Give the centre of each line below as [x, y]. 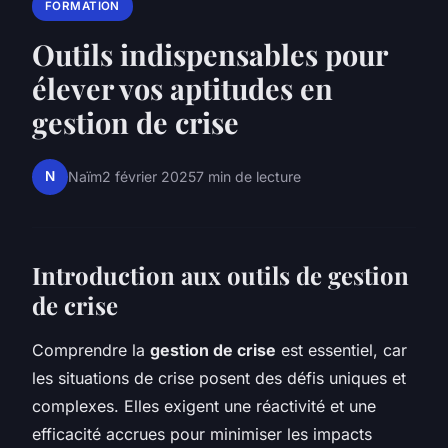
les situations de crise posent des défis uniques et [219, 377]
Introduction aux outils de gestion [220, 274]
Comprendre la [91, 349]
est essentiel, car [341, 349]
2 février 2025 [149, 177]
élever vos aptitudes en [182, 87]
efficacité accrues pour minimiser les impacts [202, 433]
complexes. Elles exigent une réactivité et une [204, 405]
